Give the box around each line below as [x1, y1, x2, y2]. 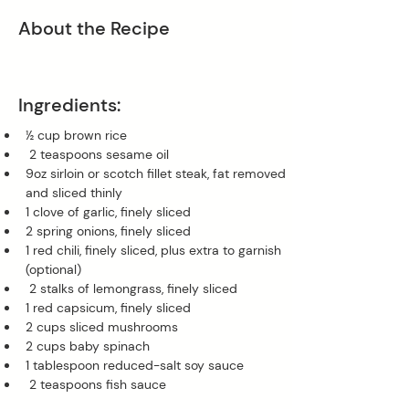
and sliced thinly [26, 184, 126, 201]
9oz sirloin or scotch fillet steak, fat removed [26, 164, 289, 182]
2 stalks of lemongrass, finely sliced [29, 279, 241, 297]
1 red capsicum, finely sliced [26, 299, 194, 316]
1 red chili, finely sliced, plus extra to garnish [26, 241, 285, 258]
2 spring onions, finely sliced [26, 222, 194, 239]
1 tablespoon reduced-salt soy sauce [26, 356, 244, 373]
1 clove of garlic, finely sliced [26, 203, 194, 220]
